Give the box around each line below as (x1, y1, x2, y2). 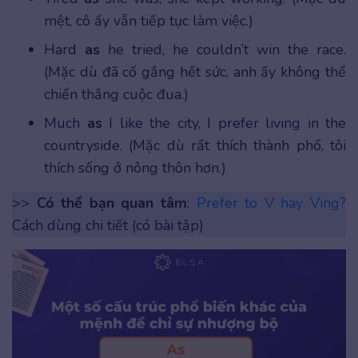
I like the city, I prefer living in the (109, 113, 346, 133)
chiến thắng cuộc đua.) (44, 84, 189, 104)
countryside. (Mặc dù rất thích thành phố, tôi (44, 135, 346, 155)
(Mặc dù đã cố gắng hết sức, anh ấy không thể (44, 62, 346, 82)
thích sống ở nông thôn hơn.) (44, 157, 226, 177)
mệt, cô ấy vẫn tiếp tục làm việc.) (44, 10, 253, 30)
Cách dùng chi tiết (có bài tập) (12, 215, 204, 235)
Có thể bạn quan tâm (36, 193, 188, 213)
